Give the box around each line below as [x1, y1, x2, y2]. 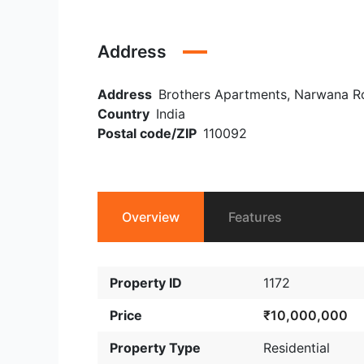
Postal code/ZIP [97, 125, 197, 141]
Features [228, 209, 282, 225]
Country [97, 106, 149, 122]
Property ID [110, 275, 182, 291]
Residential [262, 340, 330, 356]
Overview [122, 209, 180, 225]
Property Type [110, 340, 201, 356]
